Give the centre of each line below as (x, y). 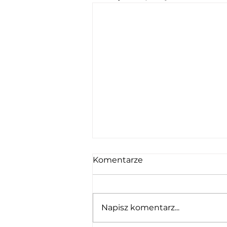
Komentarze (118, 160)
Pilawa (120, 187)
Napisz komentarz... (140, 208)
